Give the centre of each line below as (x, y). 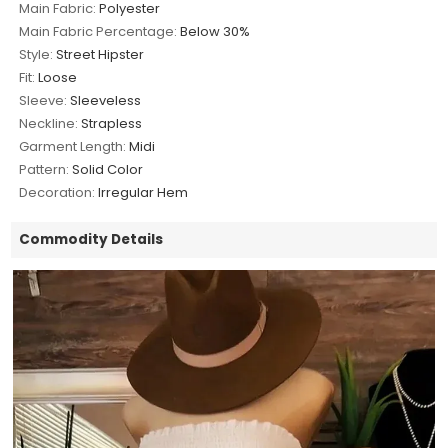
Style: (36, 55)
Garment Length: (73, 147)
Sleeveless (106, 101)
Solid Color (108, 170)
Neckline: (49, 124)
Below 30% (215, 32)
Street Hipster (100, 55)
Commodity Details (91, 240)
